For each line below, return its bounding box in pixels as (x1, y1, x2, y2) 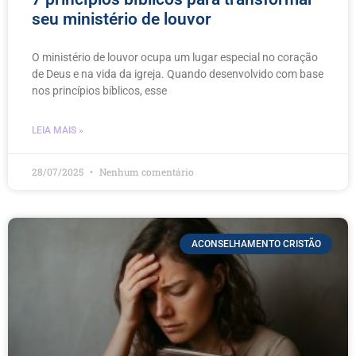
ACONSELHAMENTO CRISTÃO (191, 238, 321, 250)
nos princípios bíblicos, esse (32, 83, 167, 97)
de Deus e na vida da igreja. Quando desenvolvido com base (32, 67, 323, 80)
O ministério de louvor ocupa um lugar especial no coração (32, 50, 318, 64)
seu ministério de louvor (32, 9, 211, 29)
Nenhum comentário (97, 164, 194, 178)
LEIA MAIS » (32, 124, 83, 136)
